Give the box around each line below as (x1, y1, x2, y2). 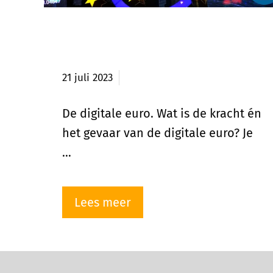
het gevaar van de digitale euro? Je (62, 126, 253, 141)
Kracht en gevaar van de (62, 30, 221, 48)
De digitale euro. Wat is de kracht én (62, 106, 261, 121)
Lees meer (74, 195, 131, 210)
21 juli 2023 (62, 71, 113, 85)
